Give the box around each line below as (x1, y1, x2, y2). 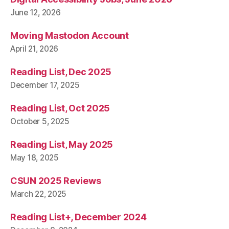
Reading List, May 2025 (10, 139, 113, 150)
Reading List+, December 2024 (10, 211, 147, 222)
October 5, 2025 (10, 116, 70, 126)
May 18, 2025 (10, 152, 59, 163)
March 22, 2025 (10, 189, 67, 199)
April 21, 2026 (10, 43, 59, 54)
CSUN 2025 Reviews (10, 175, 101, 186)
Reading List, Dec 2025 (10, 66, 112, 77)
